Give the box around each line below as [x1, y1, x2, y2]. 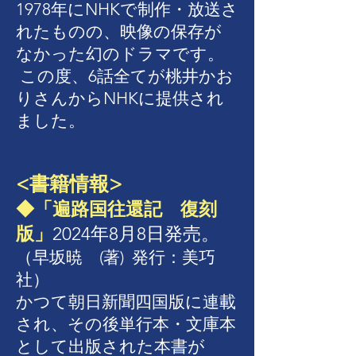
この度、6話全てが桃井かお [20, 66, 234, 86]
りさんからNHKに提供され [16, 88, 224, 108]
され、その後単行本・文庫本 [16, 314, 236, 334]
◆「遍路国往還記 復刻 [16, 199, 217, 220]
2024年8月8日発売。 [52, 223, 219, 245]
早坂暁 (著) [33, 247, 124, 267]
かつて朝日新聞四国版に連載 [16, 292, 236, 311]
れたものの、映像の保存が [16, 21, 222, 41]
